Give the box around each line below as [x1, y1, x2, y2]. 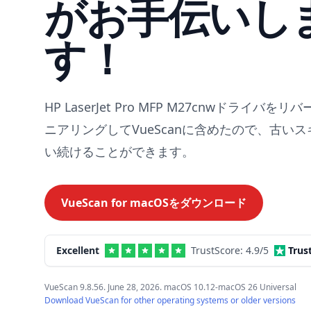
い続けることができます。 [44, 143, 194, 160]
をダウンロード [169, 195, 246, 210]
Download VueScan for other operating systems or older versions [44, 294, 296, 306]
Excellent [56, 244, 99, 257]
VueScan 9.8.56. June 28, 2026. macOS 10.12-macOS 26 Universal [44, 281, 296, 293]
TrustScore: [191, 244, 246, 257]
